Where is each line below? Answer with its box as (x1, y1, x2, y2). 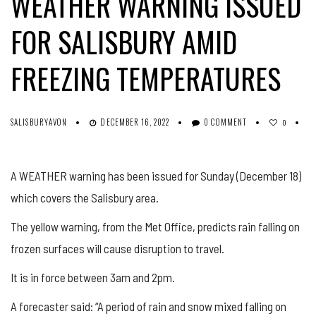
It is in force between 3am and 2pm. (11, 269, 175, 284)
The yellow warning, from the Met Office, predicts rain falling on (11, 219, 300, 233)
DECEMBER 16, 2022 (100, 116, 170, 128)
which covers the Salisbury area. (11, 190, 159, 205)
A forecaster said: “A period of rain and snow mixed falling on (11, 298, 286, 313)
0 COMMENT (204, 116, 248, 128)
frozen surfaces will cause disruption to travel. (11, 241, 224, 255)
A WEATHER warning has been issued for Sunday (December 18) (11, 168, 301, 183)
